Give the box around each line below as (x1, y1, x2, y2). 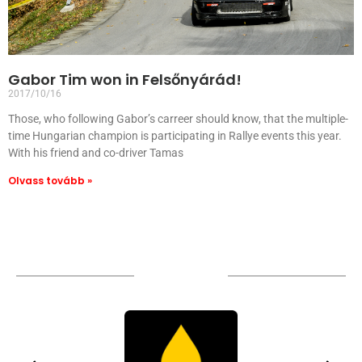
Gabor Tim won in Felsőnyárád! (8, 69, 242, 90)
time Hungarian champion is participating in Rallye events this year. (8, 129, 342, 142)
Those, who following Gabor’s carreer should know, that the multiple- (8, 112, 348, 125)
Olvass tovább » (8, 174, 92, 187)
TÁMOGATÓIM (142, 268, 220, 283)
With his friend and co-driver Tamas (8, 146, 183, 159)
